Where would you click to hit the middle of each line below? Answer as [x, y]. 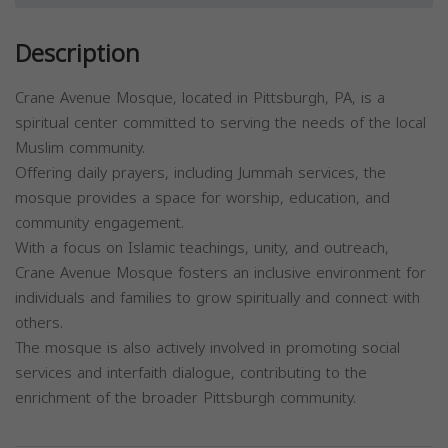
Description [77, 54]
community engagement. [99, 223]
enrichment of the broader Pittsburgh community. [185, 398]
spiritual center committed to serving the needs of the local [220, 123]
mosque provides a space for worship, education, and [202, 198]
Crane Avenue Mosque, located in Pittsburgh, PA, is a [200, 98]
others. [39, 323]
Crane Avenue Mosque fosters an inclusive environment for [220, 273]
